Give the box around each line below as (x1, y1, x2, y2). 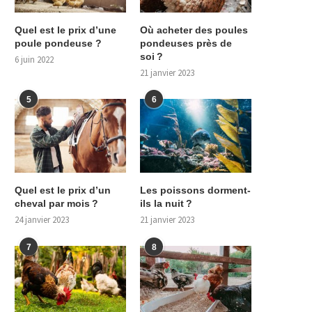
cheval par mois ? (15, 198, 98, 210)
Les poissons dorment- (140, 185, 251, 196)
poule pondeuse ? (15, 37, 102, 49)
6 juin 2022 (15, 53, 54, 65)
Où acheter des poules (140, 24, 249, 36)
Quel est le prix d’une (15, 24, 116, 36)
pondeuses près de (140, 37, 233, 49)
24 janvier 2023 (15, 214, 69, 226)
